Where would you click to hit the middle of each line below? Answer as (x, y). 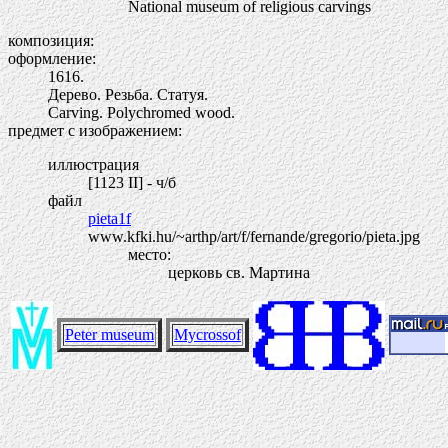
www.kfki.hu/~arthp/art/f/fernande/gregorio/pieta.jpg (254, 236)
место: (149, 254)
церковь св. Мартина (239, 272)
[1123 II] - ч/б (132, 182)
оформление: (52, 58)
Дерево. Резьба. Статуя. (128, 94)
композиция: (51, 40)
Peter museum (109, 334)
